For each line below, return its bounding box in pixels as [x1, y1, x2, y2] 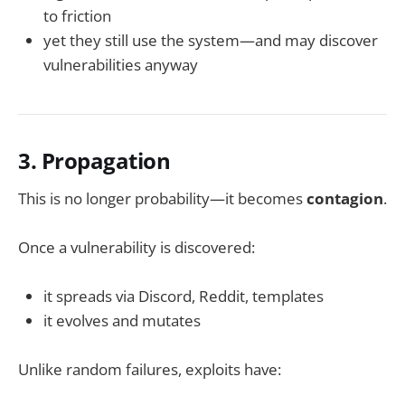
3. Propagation [18, 146, 171, 176]
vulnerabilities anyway [43, 54, 198, 76]
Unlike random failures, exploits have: [18, 359, 281, 381]
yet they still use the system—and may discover [43, 30, 378, 52]
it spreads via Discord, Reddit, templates [43, 286, 324, 307]
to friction [43, 5, 111, 27]
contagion [306, 187, 383, 209]
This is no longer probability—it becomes [18, 187, 306, 209]
